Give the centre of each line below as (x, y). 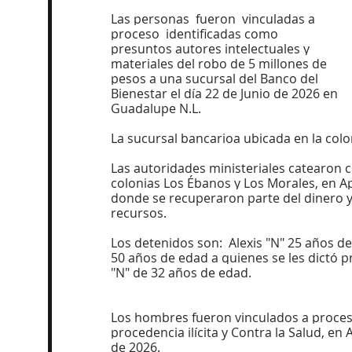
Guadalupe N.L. (156, 108)
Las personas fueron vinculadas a (214, 19)
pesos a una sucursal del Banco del (216, 79)
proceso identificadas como (196, 34)
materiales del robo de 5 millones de (220, 64)
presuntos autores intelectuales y (212, 49)
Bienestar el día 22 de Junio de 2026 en (226, 93)
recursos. (139, 213)
